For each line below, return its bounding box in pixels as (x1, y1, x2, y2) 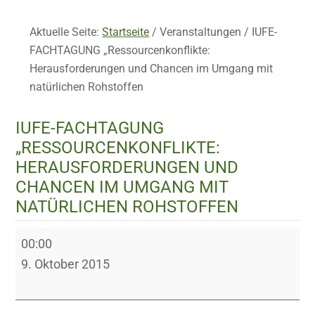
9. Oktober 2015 (21, 257, 110, 272)
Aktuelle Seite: (30, 25, 103, 39)
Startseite (102, 25, 150, 39)
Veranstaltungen (157, 25, 245, 39)
